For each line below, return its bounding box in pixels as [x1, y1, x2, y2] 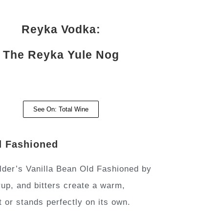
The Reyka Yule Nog [2, 48, 119, 61]
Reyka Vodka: [21, 22, 101, 36]
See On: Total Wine [33, 105, 89, 113]
